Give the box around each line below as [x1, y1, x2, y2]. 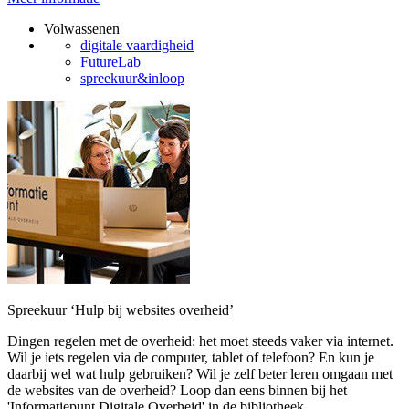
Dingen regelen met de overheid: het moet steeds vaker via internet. [7, 333, 393, 349]
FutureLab [80, 54, 141, 69]
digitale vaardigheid [80, 37, 194, 53]
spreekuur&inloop [80, 70, 184, 86]
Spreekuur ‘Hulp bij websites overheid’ [7, 302, 234, 318]
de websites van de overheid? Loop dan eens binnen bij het [7, 383, 347, 398]
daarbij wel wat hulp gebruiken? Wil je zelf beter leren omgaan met [7, 366, 393, 382]
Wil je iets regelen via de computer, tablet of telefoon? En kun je [7, 350, 374, 365]
